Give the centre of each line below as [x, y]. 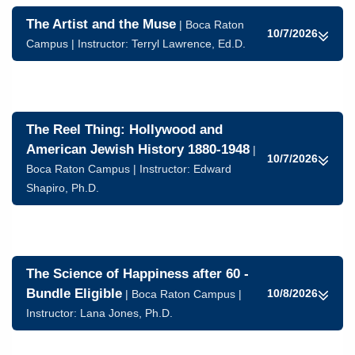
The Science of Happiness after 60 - [137, 274]
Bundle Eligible [74, 294]
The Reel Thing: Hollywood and [124, 130]
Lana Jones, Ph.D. [126, 313]
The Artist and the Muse [101, 24]
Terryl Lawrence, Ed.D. [189, 44]
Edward [212, 169]
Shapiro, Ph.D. [63, 188]
